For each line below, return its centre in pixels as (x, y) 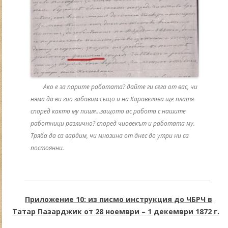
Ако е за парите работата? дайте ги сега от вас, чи (121, 87)
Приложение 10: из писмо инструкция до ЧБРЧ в (119, 199)
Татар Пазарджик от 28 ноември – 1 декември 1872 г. (116, 212)
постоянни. (48, 148)
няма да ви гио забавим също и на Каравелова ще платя (112, 99)
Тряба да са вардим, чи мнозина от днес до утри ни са (110, 136)
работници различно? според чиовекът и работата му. (113, 124)
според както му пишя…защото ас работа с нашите (108, 111)
